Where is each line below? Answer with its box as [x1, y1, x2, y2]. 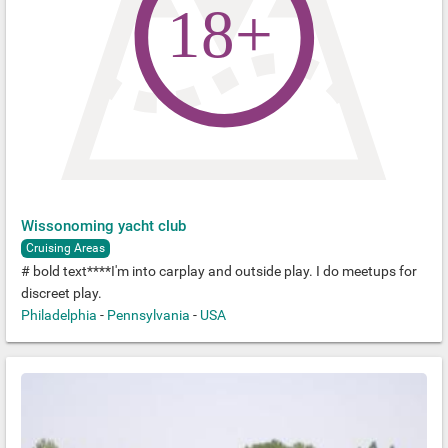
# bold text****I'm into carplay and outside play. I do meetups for [21, 263, 417, 279]
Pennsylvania [107, 307, 190, 323]
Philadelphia [21, 307, 97, 323]
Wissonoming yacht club [21, 217, 186, 235]
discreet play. [21, 285, 102, 301]
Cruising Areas [26, 241, 105, 255]
